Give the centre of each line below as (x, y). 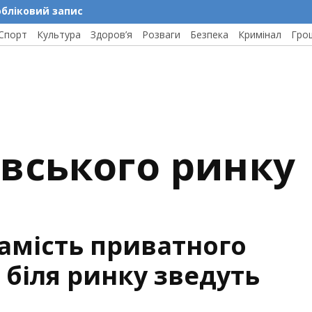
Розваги (161, 34)
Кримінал (260, 34)
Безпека (209, 34)
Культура (59, 34)
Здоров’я (111, 34)
